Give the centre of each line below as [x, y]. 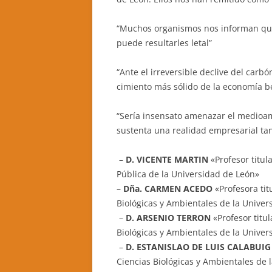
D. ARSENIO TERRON [168, 218]
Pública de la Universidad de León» [188, 174]
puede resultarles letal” [164, 43]
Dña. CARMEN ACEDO [167, 189]
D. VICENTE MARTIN [166, 159]
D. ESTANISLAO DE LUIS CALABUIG [198, 247]
